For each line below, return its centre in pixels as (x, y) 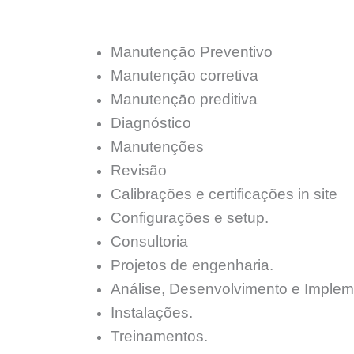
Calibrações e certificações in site (224, 194)
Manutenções (157, 146)
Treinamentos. (159, 336)
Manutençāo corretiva (185, 75)
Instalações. (152, 312)
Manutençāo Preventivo (192, 51)
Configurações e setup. (190, 217)
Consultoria (149, 241)
